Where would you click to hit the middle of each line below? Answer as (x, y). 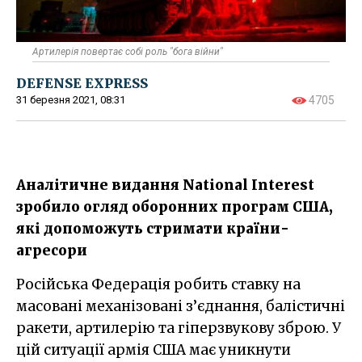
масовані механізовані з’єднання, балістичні (181, 306)
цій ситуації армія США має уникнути (154, 349)
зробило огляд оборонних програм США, (175, 206)
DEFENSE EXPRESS (82, 83)
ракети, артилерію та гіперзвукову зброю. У (179, 328)
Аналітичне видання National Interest (165, 185)
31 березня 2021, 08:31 (71, 99)
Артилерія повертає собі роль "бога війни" (128, 51)
